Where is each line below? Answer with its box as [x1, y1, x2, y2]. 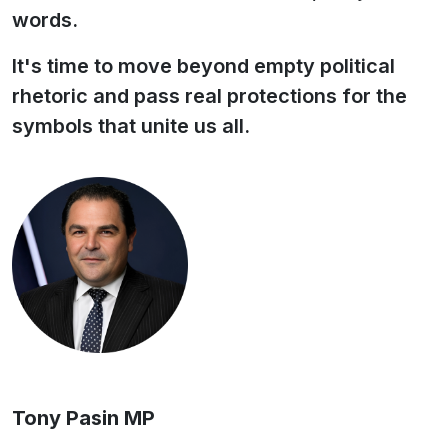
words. [12, 8, 78, 32]
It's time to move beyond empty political [12, 54, 395, 78]
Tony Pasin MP [12, 406, 155, 430]
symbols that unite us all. [12, 114, 250, 138]
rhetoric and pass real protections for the [12, 84, 407, 108]
